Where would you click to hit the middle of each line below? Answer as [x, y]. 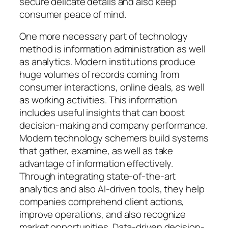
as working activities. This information [98, 100]
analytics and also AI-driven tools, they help [112, 189]
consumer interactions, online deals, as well [112, 87]
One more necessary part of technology [104, 36]
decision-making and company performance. [113, 125]
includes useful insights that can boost [102, 113]
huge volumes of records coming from [99, 75]
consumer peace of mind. [73, 14]
